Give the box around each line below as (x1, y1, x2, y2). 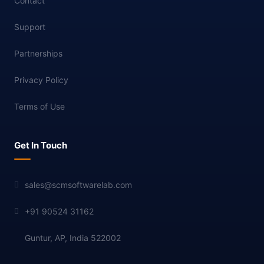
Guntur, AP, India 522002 (25, 233, 121, 243)
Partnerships (14, 48, 62, 58)
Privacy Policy (14, 75, 68, 85)
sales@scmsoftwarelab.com (25, 180, 132, 190)
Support (14, 22, 45, 32)
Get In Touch (14, 140, 67, 151)
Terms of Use (14, 101, 65, 111)
